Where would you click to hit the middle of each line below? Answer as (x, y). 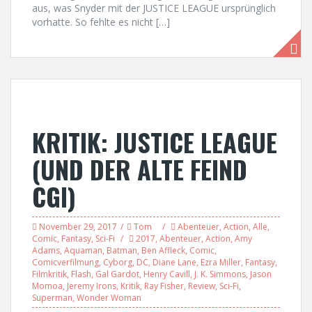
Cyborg (118, 262)
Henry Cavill (167, 274)
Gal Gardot (117, 274)
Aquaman (83, 250)
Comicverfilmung (65, 262)
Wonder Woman (109, 298)
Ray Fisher (164, 286)
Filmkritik (49, 274)
